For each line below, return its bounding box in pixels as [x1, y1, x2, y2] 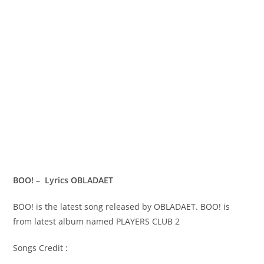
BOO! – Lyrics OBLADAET [13, 174, 116, 186]
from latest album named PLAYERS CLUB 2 [13, 215, 180, 227]
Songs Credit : [13, 242, 68, 253]
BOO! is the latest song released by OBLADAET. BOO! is [13, 200, 230, 212]
